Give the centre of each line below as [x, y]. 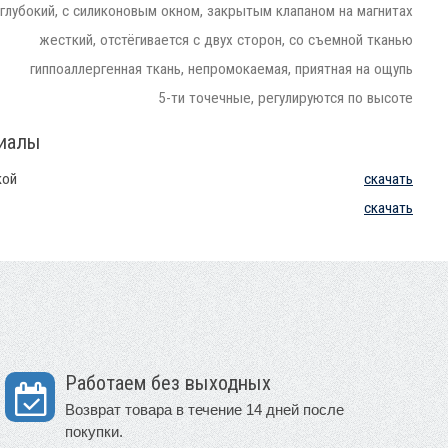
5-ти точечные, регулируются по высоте [285, 97]
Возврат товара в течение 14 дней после [204, 409]
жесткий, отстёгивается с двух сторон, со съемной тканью [226, 39]
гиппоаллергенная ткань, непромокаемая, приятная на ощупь [221, 68]
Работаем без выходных [168, 382]
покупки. [94, 431]
